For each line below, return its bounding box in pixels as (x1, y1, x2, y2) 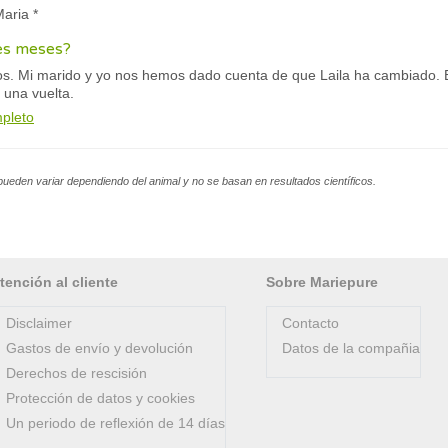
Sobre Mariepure (266, 274, 378, 290)
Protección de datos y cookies (6, 390, 195, 406)
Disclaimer (6, 315, 72, 331)
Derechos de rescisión (6, 365, 147, 381)
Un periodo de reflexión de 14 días (6, 415, 225, 431)
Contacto (282, 315, 339, 331)
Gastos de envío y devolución (6, 340, 193, 356)
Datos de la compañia (282, 340, 420, 356)
